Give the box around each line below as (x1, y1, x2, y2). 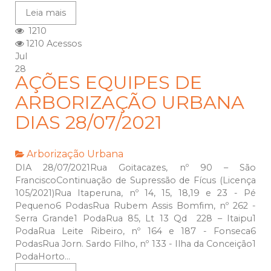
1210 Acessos (24, 38, 82, 50)
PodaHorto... (15, 251, 70, 263)
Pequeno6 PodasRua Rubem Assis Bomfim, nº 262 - (15, 200, 256, 212)
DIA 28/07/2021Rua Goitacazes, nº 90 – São (15, 162, 256, 174)
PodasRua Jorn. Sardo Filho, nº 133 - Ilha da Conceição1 (15, 238, 256, 250)
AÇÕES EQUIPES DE (15, 71, 202, 94)
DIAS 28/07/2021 (15, 111, 162, 134)
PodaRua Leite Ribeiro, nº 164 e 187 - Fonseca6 (15, 226, 256, 237)
